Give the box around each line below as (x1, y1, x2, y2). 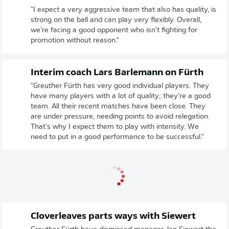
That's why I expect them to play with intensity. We (31, 123, 199, 131)
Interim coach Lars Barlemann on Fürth (31, 67, 203, 78)
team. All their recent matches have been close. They (31, 102, 205, 110)
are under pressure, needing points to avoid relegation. (31, 112, 210, 121)
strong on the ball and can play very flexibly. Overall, (31, 16, 201, 24)
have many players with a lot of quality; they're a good (31, 92, 211, 100)
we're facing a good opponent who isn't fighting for (31, 26, 197, 34)
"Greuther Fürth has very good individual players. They (31, 82, 209, 90)
